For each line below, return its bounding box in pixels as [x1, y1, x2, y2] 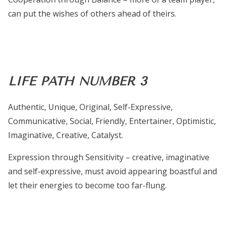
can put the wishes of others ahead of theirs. [8, 8, 176, 20]
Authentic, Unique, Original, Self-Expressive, [8, 101, 173, 113]
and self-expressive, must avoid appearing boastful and [8, 166, 217, 177]
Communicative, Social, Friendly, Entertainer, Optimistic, [8, 116, 216, 127]
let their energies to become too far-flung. [8, 180, 167, 191]
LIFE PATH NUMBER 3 [8, 74, 147, 89]
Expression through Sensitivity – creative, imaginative [8, 152, 209, 163]
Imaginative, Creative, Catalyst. [8, 130, 123, 141]
